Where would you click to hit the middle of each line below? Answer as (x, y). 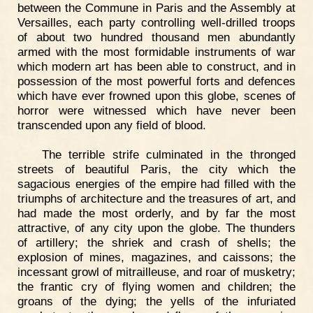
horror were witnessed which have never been (156, 110)
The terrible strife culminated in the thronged (168, 154)
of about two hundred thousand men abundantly (156, 37)
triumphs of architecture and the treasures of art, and (156, 198)
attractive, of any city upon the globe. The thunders (156, 227)
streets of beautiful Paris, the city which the (156, 169)
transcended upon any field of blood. (112, 125)
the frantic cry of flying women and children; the (156, 286)
